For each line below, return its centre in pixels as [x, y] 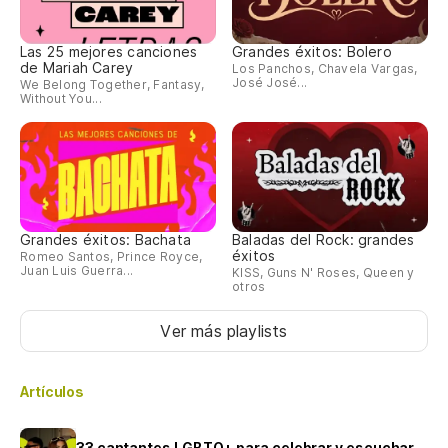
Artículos [52, 391]
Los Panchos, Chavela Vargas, [325, 69]
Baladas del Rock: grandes [323, 239]
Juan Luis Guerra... [77, 270]
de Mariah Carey [77, 68]
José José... [270, 83]
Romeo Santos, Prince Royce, [111, 256]
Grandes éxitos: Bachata [106, 239]
